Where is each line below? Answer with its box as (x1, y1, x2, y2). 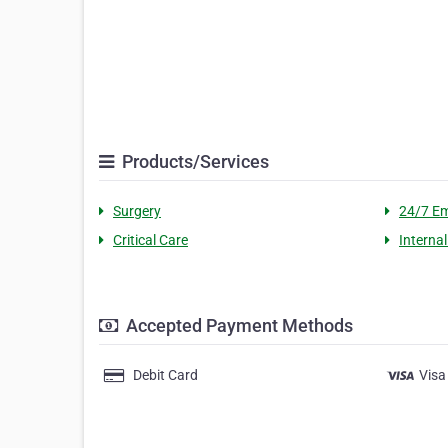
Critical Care (113, 232, 188, 249)
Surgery (113, 203, 161, 220)
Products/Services (118, 151, 269, 173)
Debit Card (133, 367, 198, 384)
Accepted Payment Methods (122, 315, 353, 337)
